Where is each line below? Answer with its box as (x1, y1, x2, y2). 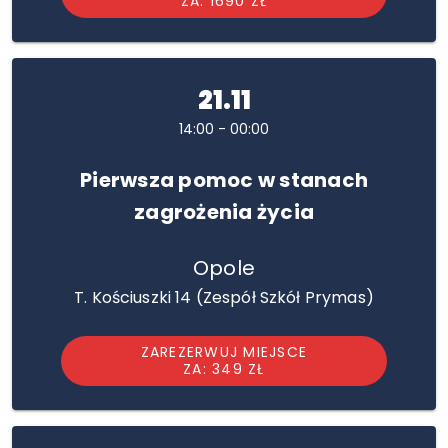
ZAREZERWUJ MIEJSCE (140, 342, 308, 362)
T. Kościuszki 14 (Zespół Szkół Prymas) (74, 286, 374, 309)
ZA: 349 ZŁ (183, 359, 265, 379)
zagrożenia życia (134, 198, 314, 226)
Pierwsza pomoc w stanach (80, 166, 368, 194)
